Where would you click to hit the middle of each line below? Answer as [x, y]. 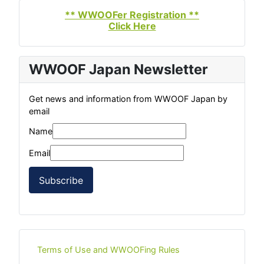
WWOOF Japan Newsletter [118, 69]
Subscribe [61, 180]
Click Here [132, 26]
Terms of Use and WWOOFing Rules [109, 250]
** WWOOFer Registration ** [132, 15]
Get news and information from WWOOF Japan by [128, 99]
